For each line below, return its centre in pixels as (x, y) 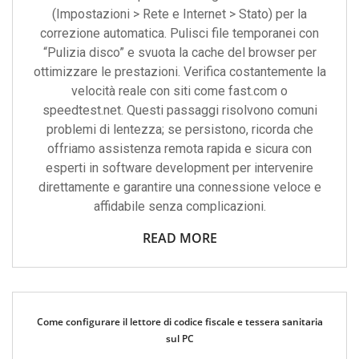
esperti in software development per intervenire (179, 168)
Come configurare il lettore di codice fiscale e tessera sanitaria (179, 322)
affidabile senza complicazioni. (179, 206)
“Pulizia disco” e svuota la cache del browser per (179, 52)
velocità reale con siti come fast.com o (179, 91)
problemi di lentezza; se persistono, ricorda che (179, 129)
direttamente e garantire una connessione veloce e (179, 187)
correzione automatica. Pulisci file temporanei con (179, 33)
